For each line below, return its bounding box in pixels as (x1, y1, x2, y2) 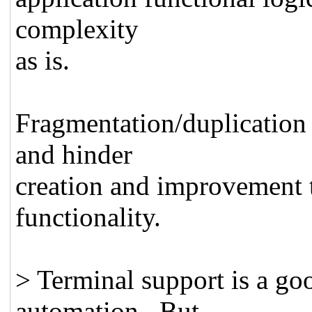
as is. (15, 45, 70, 75)
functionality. (15, 201, 162, 232)
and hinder (15, 139, 133, 169)
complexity (15, 13, 139, 44)
